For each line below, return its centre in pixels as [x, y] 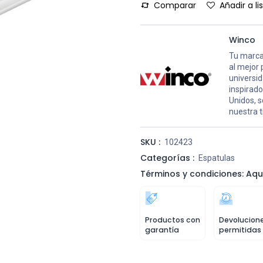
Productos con [173, 220]
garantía [162, 230]
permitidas [240, 230]
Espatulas [217, 158]
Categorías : [167, 158]
